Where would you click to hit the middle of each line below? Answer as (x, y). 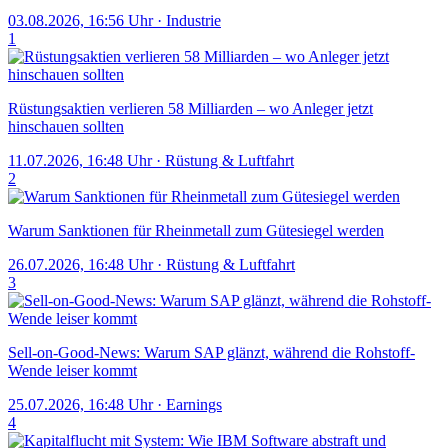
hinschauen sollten (66, 127)
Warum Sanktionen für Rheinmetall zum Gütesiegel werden (196, 231)
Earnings (194, 405)
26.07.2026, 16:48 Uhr (80, 265)
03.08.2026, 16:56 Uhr (80, 21)
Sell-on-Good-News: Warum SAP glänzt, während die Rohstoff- (211, 353)
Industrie (193, 21)
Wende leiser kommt (72, 371)
